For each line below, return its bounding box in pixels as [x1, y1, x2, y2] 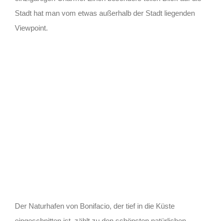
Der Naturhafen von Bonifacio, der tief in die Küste [14, 201, 175, 210]
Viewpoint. [14, 23, 48, 32]
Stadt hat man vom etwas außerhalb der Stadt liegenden [14, 8, 195, 17]
